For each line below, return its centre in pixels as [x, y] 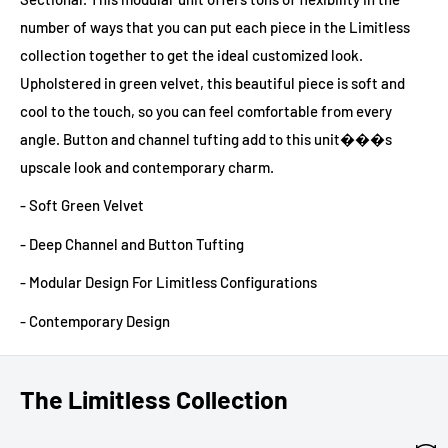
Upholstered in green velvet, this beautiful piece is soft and [212, 82]
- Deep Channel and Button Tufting [132, 243]
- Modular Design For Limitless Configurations [168, 282]
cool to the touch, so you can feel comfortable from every [206, 110]
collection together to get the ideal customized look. [191, 54]
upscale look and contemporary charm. [147, 166]
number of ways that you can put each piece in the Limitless [215, 26]
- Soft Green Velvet [82, 205]
